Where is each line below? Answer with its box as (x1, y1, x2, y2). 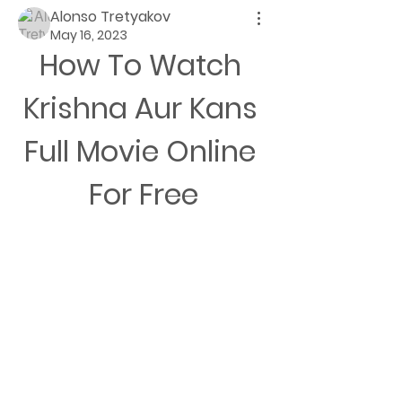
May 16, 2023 (50, 26, 127, 44)
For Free (89, 174, 198, 214)
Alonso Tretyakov (50, 6, 170, 27)
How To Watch (39, 45, 241, 85)
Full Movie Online (24, 131, 256, 171)
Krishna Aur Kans (22, 88, 258, 128)
